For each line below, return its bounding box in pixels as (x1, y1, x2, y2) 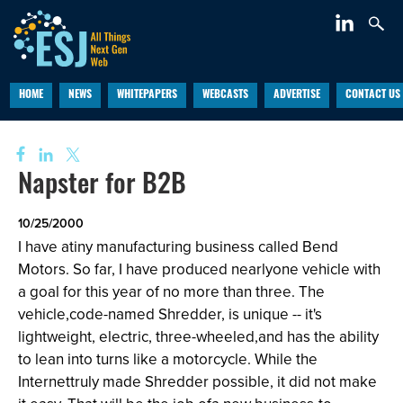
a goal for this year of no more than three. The (18, 281, 325, 302)
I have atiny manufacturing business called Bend (18, 236, 338, 257)
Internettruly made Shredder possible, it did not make (18, 371, 377, 392)
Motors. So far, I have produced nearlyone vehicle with (18, 258, 381, 280)
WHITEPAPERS (116, 90, 177, 101)
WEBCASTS (201, 90, 248, 101)
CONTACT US (345, 90, 400, 101)
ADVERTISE (273, 90, 320, 101)
